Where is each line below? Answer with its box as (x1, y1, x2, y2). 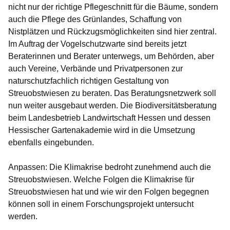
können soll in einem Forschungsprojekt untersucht (8, 200, 194, 209)
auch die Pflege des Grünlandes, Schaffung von (8, 15, 182, 24)
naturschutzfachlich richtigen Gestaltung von (8, 76, 169, 86)
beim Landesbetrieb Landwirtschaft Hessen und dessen (8, 113, 210, 123)
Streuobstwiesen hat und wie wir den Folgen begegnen (8, 187, 209, 197)
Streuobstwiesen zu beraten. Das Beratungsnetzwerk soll (8, 89, 216, 98)
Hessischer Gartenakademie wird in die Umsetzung (8, 126, 195, 135)
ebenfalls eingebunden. (8, 138, 94, 147)
